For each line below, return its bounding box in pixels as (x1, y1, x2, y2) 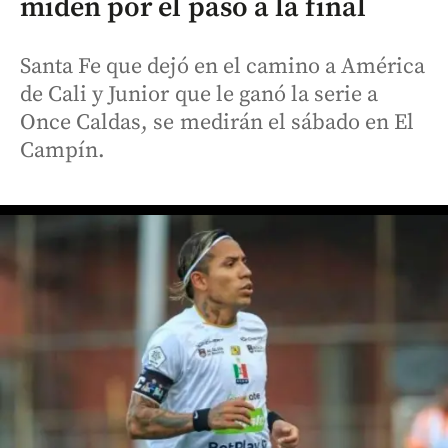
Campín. (20, 137, 106, 164)
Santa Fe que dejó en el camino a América (20, 53, 426, 80)
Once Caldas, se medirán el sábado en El (20, 109, 415, 136)
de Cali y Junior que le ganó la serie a (20, 81, 379, 108)
